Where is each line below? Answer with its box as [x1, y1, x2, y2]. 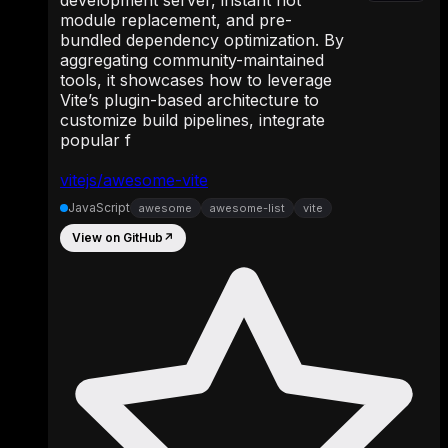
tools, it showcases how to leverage [60, 69, 332, 90]
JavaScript [68, 200, 130, 216]
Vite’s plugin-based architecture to [60, 89, 319, 110]
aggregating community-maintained [60, 49, 324, 70]
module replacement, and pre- [60, 9, 292, 30]
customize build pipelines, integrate [60, 109, 325, 130]
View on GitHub [72, 230, 163, 246]
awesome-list [210, 200, 285, 215]
